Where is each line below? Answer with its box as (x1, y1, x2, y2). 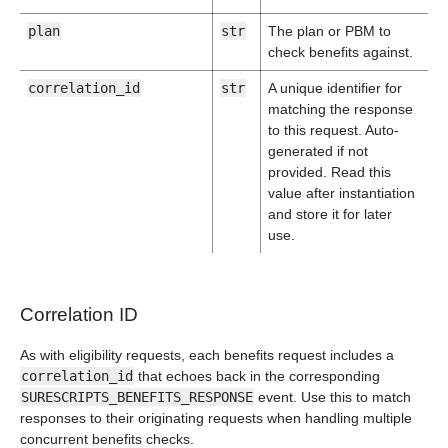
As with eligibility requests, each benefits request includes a (20, 347, 394, 363)
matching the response (268, 101, 413, 117)
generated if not (268, 143, 368, 159)
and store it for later (268, 206, 392, 222)
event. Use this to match (254, 389, 411, 405)
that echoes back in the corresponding (134, 368, 380, 384)
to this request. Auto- (268, 122, 399, 138)
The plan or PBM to (268, 23, 391, 39)
